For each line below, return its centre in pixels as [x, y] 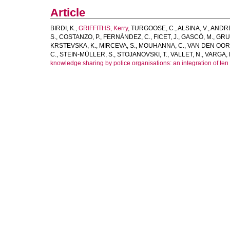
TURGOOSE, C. [153, 28]
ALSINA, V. [193, 28]
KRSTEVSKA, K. [73, 46]
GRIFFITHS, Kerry [103, 28]
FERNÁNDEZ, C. [127, 37]
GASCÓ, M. [197, 37]
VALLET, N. [186, 54]
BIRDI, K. [63, 28]
